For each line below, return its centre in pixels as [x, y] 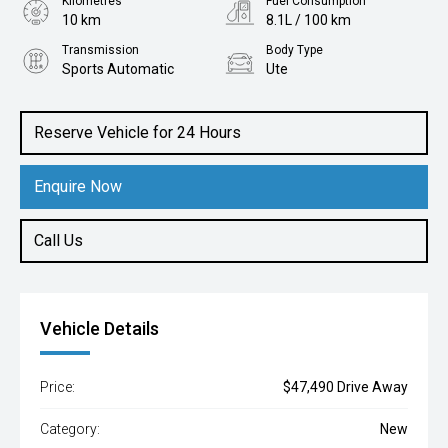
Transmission [100, 50]
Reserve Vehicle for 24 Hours [137, 132]
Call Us [58, 240]
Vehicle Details [99, 328]
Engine [81, 99]
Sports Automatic [118, 69]
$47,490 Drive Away [345, 387]
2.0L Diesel [95, 118]
